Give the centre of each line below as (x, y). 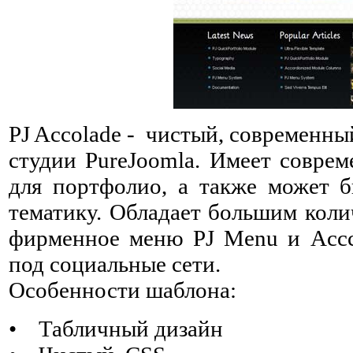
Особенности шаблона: (123, 290)
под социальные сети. (115, 264)
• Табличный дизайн (116, 328)
